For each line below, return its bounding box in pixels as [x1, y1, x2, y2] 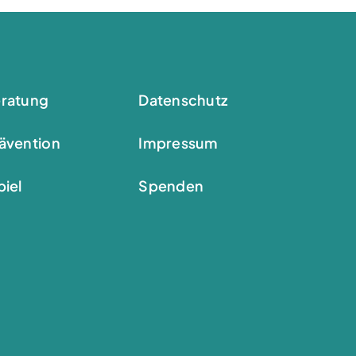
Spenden [138, 176, 204, 195]
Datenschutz [138, 91, 228, 110]
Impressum [138, 133, 219, 153]
